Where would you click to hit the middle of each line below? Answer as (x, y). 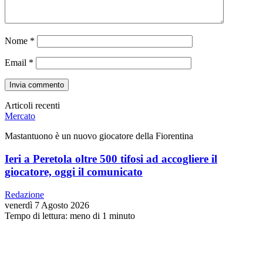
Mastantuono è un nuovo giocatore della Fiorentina (99, 136)
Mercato (20, 116)
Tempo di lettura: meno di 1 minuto (70, 215)
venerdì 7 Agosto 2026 (47, 205)
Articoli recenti (32, 106)
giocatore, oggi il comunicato (74, 171)
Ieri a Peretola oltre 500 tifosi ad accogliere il (111, 159)
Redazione (24, 194)
